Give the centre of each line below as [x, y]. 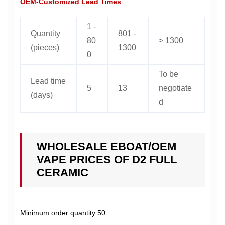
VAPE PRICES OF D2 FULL [107, 160]
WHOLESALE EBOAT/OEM [106, 147]
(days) [42, 95]
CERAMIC [63, 173]
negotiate [175, 88]
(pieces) [45, 48]
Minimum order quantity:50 [63, 213]
